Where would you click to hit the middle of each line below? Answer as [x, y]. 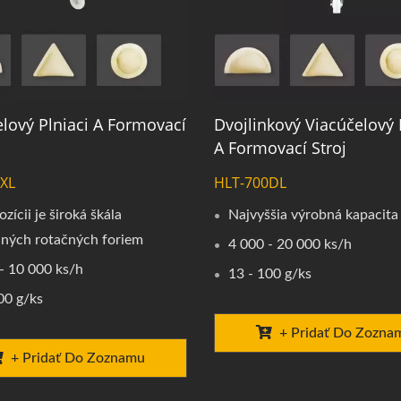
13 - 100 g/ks [269, 274]
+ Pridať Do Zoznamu [77, 358]
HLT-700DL [250, 183]
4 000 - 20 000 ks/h [290, 245]
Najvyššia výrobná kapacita [313, 215]
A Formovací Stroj [280, 148]
